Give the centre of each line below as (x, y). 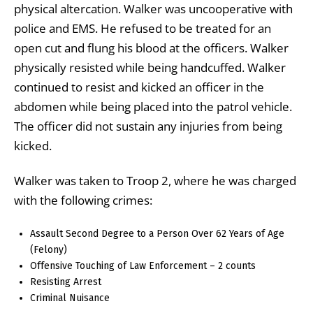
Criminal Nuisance (70, 298)
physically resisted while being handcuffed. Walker (150, 67)
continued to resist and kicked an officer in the (139, 87)
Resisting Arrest (66, 282)
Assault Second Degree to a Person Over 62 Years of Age (158, 233)
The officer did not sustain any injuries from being (148, 126)
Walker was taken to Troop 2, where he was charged (155, 180)
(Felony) (49, 249)
